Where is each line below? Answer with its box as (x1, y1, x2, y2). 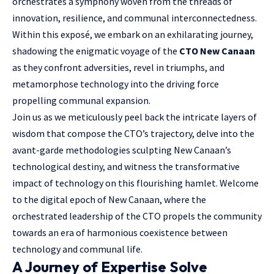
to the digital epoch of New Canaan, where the (12, 193, 206, 206)
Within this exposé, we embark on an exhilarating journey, (12, 28, 253, 40)
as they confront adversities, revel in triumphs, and (12, 61, 224, 73)
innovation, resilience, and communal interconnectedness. (12, 12, 257, 24)
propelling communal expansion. (12, 94, 150, 106)
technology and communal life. (12, 243, 143, 255)
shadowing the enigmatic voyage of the (12, 45, 179, 57)
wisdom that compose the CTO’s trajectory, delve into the (12, 127, 254, 139)
